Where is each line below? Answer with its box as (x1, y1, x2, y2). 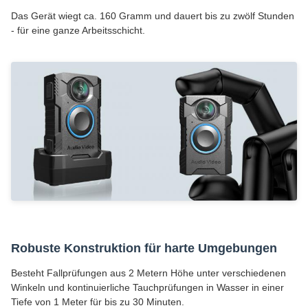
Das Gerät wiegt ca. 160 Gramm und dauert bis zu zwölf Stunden (11, 10, 294, 22)
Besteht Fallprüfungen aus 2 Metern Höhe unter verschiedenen (11, 267, 286, 278)
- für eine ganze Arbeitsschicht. (11, 25, 145, 36)
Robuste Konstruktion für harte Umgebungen (11, 241, 277, 255)
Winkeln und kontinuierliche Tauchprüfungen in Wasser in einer (11, 281, 284, 293)
